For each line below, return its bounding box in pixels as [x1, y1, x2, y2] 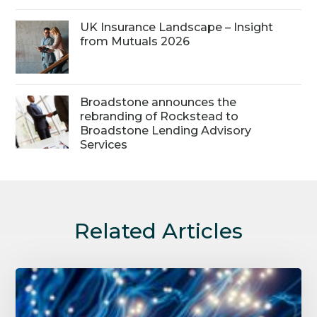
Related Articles [74, 218, 243, 245]
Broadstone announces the [80, 96, 237, 110]
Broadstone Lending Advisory [80, 124, 252, 138]
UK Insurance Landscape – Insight [80, 21, 274, 35]
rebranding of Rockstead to [80, 110, 239, 124]
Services [80, 138, 128, 152]
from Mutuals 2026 [80, 35, 190, 49]
